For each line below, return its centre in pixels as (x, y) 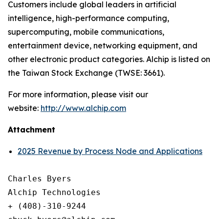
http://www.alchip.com (83, 108)
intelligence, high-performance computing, (88, 18)
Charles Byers (40, 179)
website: (24, 108)
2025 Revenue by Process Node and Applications (110, 151)
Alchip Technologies (54, 193)
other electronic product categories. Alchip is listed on (109, 59)
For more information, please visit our (78, 94)
